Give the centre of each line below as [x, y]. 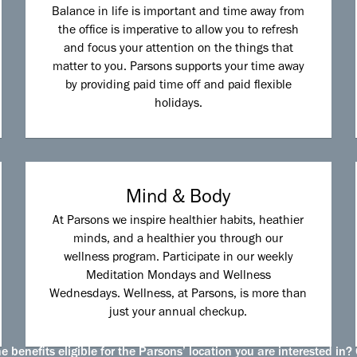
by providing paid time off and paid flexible [178, 86]
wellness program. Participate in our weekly [178, 259]
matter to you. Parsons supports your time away [178, 68]
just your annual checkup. [178, 314]
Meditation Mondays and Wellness [178, 277]
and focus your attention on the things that [178, 50]
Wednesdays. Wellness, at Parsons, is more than [178, 295]
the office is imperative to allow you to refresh [178, 31]
